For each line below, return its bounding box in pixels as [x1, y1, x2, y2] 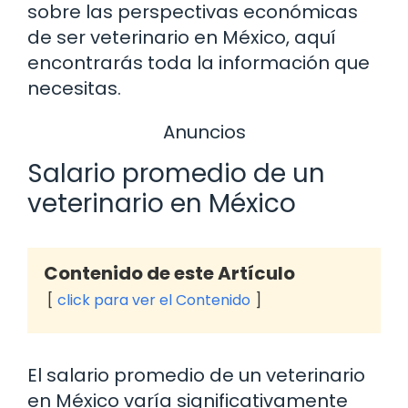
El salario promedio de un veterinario [27, 362, 365, 389]
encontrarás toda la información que [27, 49, 370, 76]
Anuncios [162, 118, 246, 145]
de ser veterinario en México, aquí [27, 24, 336, 50]
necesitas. [27, 75, 121, 101]
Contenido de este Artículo [44, 260, 295, 287]
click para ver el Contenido [57, 290, 250, 311]
